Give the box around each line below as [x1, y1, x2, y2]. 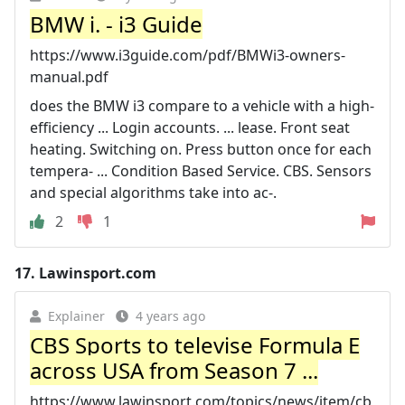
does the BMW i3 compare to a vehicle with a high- [30, 96, 374, 116]
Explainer [48, 307, 105, 325]
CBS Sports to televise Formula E [30, 330, 360, 360]
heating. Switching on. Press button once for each [30, 139, 372, 159]
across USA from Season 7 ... [30, 355, 318, 385]
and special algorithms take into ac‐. [30, 183, 277, 202]
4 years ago [136, 307, 205, 325]
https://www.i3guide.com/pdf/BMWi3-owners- [30, 45, 345, 65]
